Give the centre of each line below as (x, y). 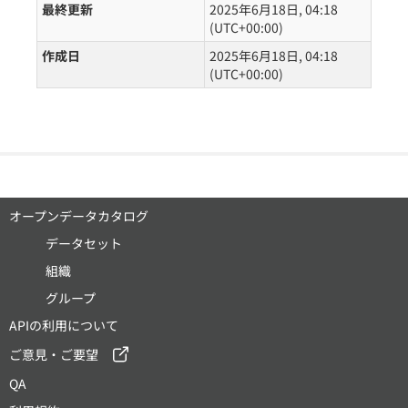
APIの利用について (64, 326)
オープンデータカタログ (79, 216)
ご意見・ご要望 (54, 355)
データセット (84, 244)
